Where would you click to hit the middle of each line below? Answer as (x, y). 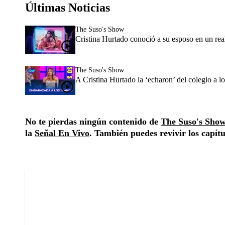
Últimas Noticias (68, 8)
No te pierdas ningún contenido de (93, 122)
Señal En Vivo (62, 133)
